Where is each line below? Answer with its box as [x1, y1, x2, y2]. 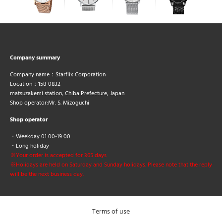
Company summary [10, 54, 60, 62]
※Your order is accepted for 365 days [10, 151, 107, 160]
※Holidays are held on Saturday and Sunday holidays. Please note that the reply [10, 161, 212, 169]
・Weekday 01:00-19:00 [10, 132, 70, 141]
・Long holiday [10, 142, 49, 150]
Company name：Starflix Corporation [10, 70, 106, 79]
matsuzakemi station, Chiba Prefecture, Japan [10, 89, 124, 98]
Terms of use [92, 207, 130, 217]
